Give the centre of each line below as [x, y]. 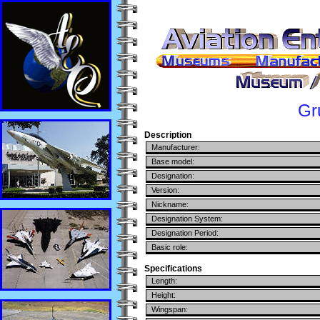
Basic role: [167, 247]
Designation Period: [183, 233]
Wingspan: [167, 310]
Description [168, 135]
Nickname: [168, 205]
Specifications [173, 269]
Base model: [171, 162]
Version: [163, 190]
